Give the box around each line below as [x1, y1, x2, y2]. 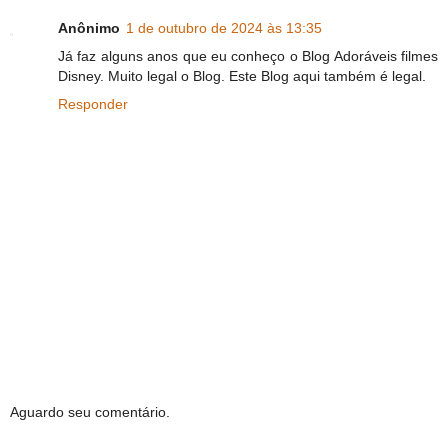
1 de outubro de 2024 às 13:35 [126, 20, 322, 37]
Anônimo [58, 20, 120, 37]
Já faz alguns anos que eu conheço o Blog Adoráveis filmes [58, 48, 438, 65]
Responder [58, 96, 128, 113]
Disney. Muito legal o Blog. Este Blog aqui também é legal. [58, 68, 426, 85]
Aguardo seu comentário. [10, 404, 170, 421]
